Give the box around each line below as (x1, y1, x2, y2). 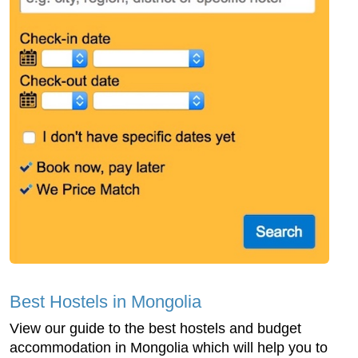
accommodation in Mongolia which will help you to (10, 339, 328, 356)
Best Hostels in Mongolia (10, 291, 201, 312)
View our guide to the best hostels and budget (10, 320, 301, 336)
